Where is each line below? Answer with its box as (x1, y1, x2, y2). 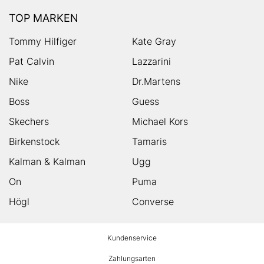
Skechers (9, 115, 49, 127)
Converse (132, 196, 174, 207)
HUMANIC (9, 223, 70, 239)
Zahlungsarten (108, 254, 156, 263)
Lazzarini (132, 55, 171, 67)
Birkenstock (9, 136, 60, 147)
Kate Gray (132, 35, 176, 47)
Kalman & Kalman (9, 156, 85, 167)
